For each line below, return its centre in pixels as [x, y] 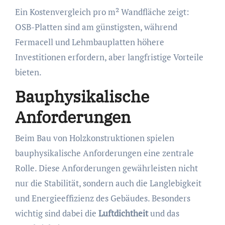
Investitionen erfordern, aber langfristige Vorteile [109, 57]
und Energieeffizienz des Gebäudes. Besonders [102, 198]
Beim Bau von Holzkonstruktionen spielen [94, 138]
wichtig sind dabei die [57, 213]
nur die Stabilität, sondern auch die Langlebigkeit [108, 183]
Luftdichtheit [123, 213]
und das [163, 213]
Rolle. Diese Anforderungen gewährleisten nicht [106, 168]
